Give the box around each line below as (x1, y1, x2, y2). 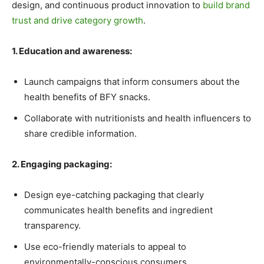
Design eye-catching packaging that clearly (24, 189, 204, 201)
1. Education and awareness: (12, 45, 132, 57)
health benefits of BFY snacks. (24, 91, 150, 103)
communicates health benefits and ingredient (24, 204, 213, 216)
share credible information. (24, 128, 137, 140)
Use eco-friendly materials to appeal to (24, 241, 186, 253)
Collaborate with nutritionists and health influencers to (24, 113, 251, 124)
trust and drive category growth (12, 15, 143, 27)
